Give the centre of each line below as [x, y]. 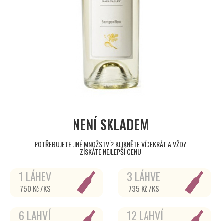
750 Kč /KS [35, 188]
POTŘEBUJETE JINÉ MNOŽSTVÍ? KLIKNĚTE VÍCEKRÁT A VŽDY [110, 144]
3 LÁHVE [144, 176]
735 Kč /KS [144, 188]
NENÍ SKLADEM [110, 124]
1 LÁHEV [35, 176]
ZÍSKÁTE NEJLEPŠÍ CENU [110, 152]
